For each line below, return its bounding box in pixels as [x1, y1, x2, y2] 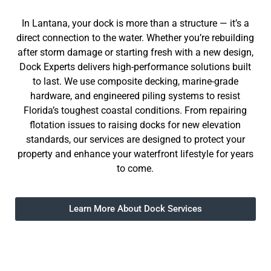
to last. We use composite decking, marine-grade [32, 76, 238, 88]
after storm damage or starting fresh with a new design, [17, 47, 253, 59]
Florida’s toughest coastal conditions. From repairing [24, 105, 247, 117]
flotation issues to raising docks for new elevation [30, 119, 241, 131]
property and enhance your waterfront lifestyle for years [17, 148, 253, 160]
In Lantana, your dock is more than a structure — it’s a [21, 18, 249, 30]
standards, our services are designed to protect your [25, 134, 245, 146]
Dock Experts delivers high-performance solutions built [19, 61, 252, 73]
